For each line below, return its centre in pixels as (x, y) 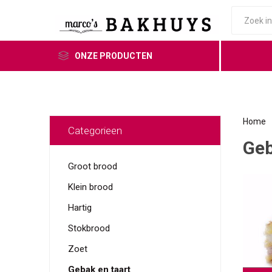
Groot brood (92, 166)
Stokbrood (89, 228)
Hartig (80, 208)
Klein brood (90, 187)
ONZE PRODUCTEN (113, 56)
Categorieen (95, 131)
